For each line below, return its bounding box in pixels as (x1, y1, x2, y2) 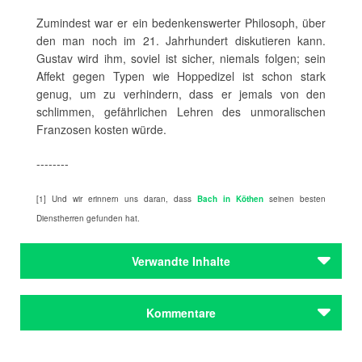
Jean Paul (61, 311, 115, 328)
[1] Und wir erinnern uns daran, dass (36, 193, 197, 205)
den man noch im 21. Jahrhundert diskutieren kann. (36, 32, 326, 49)
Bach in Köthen (197, 193, 263, 205)
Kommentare (146, 305, 216, 322)
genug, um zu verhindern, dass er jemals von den (36, 86, 326, 103)
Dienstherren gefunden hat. (36, 213, 140, 225)
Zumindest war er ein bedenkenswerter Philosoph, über (36, 15, 326, 32)
